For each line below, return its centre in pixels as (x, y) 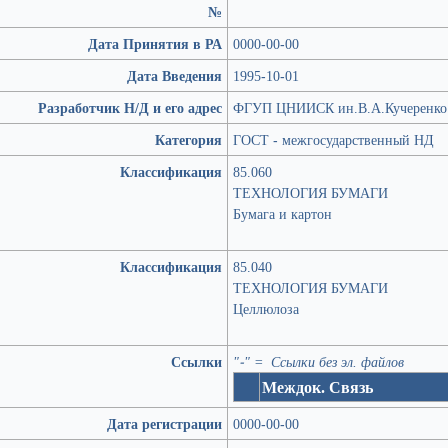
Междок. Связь (317, 387)
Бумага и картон (282, 213)
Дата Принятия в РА (155, 43)
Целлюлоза (266, 308)
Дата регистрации (164, 423)
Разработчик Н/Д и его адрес (130, 107)
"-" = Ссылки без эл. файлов (318, 361)
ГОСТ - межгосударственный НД (333, 139)
